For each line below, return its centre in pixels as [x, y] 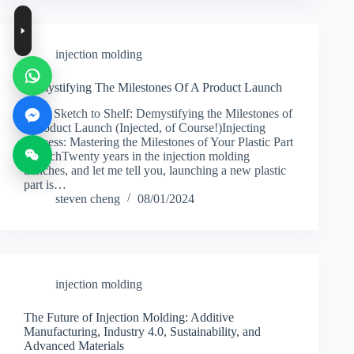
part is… [45, 184]
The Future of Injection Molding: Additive [129, 317]
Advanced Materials [74, 345]
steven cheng [88, 198]
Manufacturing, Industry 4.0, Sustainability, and [142, 331]
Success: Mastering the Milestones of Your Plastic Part [158, 141]
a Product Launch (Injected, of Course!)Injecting [145, 127]
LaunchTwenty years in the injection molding [137, 156]
